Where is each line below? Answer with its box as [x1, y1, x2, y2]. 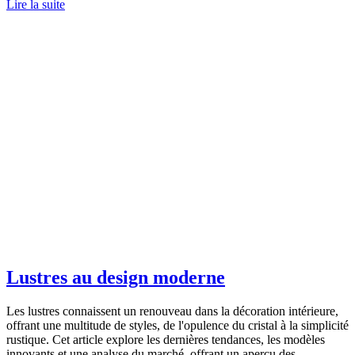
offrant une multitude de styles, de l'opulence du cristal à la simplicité [6, 319, 349, 333]
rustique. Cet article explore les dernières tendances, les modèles [6, 333, 325, 347]
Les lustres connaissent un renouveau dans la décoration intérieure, [6, 304, 338, 319]
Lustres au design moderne [6, 267, 225, 288]
